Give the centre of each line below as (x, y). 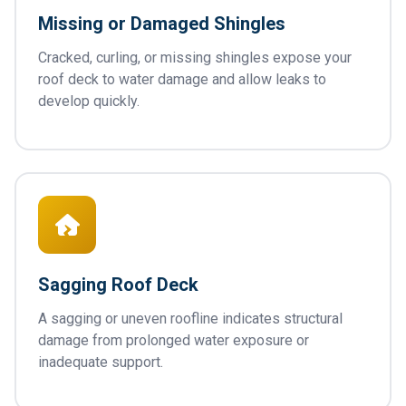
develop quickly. (89, 101)
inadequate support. (101, 362)
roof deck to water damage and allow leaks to (182, 79)
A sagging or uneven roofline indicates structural (190, 319)
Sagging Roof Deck (118, 285)
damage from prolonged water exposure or (174, 340)
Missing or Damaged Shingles (162, 24)
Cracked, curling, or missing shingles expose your (195, 58)
